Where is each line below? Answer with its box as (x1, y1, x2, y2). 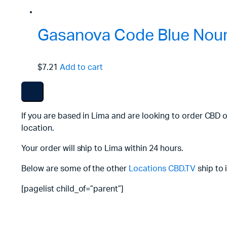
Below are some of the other (21, 164, 129, 173)
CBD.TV (168, 164, 196, 173)
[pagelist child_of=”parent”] (21, 184, 124, 193)
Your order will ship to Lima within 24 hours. (21, 144, 183, 153)
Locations (129, 164, 166, 173)
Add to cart (59, 63, 103, 71)
